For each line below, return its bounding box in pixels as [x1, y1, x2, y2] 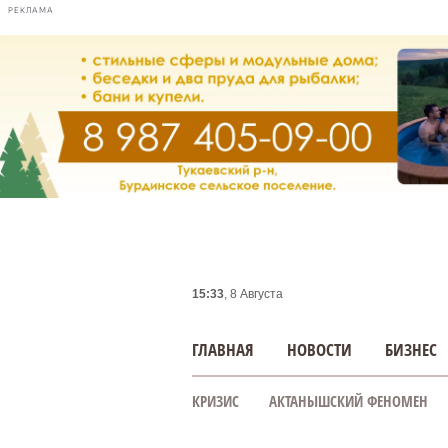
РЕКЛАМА [8, 5, 54, 15]
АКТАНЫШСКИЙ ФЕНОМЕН [269, 391, 428, 411]
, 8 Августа [224, 287, 283, 301]
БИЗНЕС [385, 338, 437, 361]
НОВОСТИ [287, 338, 352, 361]
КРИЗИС [192, 391, 239, 411]
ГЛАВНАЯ [192, 338, 254, 361]
